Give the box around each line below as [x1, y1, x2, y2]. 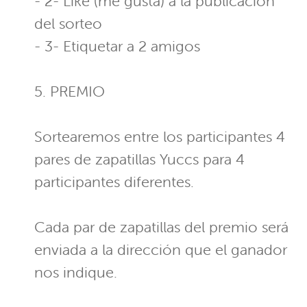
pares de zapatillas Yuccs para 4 [34, 150, 245, 169]
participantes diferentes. [34, 173, 194, 192]
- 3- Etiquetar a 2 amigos [34, 37, 200, 56]
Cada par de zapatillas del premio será [34, 218, 288, 237]
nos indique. [34, 263, 117, 282]
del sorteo [34, 14, 102, 34]
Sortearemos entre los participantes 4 [34, 127, 285, 147]
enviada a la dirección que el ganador [34, 241, 287, 260]
